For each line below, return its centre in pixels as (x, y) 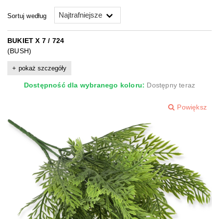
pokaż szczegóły (42, 68)
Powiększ (192, 107)
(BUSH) (20, 51)
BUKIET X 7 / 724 (36, 41)
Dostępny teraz (171, 85)
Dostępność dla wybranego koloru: (84, 85)
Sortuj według (27, 16)
